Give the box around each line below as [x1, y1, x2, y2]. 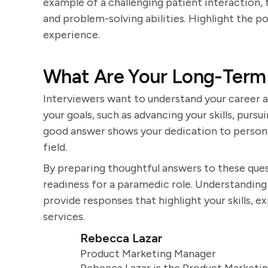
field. [43, 141, 67, 154]
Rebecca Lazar [80, 231, 163, 245]
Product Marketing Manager [80, 247, 216, 260]
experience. [43, 28, 100, 41]
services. [43, 210, 85, 223]
